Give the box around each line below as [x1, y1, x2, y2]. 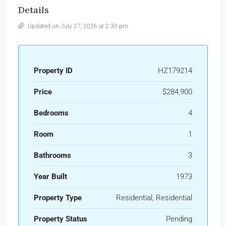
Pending [166, 214, 192, 223]
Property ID [34, 66, 73, 75]
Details [18, 4, 49, 16]
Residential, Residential [116, 193, 192, 202]
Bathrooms [34, 150, 71, 160]
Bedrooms [34, 108, 69, 118]
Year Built [34, 172, 67, 181]
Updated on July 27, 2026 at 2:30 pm [26, 22, 128, 30]
